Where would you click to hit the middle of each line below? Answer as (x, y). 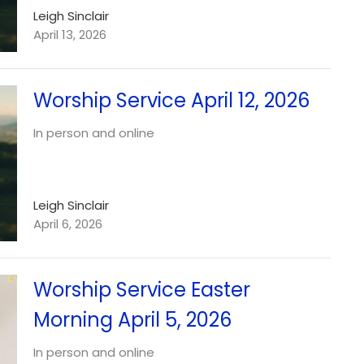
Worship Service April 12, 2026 (171, 101)
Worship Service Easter (141, 289)
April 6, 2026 (67, 223)
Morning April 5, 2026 (132, 319)
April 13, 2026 (69, 35)
